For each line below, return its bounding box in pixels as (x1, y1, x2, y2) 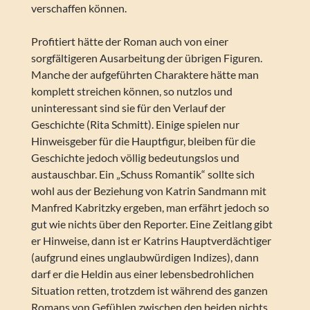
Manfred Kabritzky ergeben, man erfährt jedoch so (30, 201, 269, 215)
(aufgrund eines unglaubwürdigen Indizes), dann (30, 250, 259, 264)
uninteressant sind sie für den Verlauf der (30, 101, 226, 115)
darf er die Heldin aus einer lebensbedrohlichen (30, 267, 254, 281)
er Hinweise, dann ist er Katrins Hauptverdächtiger (30, 234, 271, 248)
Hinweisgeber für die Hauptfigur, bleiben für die (30, 134, 255, 148)
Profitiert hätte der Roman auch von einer (30, 35, 228, 48)
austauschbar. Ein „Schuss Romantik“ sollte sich (30, 167, 255, 181)
